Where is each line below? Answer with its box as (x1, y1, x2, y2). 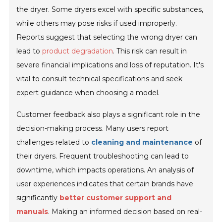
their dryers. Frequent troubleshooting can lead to (16, 152, 189, 161)
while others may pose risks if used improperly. (16, 19, 177, 28)
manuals (16, 207, 49, 217)
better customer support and (59, 193, 172, 203)
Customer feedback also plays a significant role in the (16, 110, 201, 119)
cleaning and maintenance (91, 138, 193, 147)
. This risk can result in (113, 47, 187, 56)
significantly (16, 193, 60, 203)
